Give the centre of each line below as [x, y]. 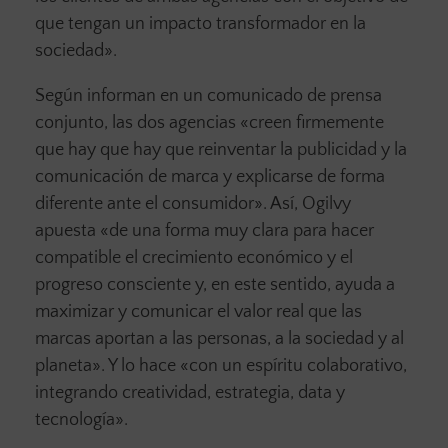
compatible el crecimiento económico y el [194, 258]
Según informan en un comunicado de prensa [208, 96]
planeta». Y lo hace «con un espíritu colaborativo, [221, 366]
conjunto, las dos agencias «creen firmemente [209, 123]
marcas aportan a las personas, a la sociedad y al [219, 339]
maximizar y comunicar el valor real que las [198, 312]
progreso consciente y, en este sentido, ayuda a [215, 285]
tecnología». [81, 420]
